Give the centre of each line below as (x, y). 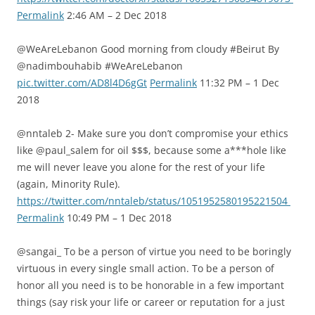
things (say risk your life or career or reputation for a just (151, 302)
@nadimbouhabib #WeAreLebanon (100, 66)
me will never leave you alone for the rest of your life (141, 167)
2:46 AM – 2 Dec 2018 (115, 15)
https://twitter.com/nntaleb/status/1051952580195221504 (154, 201)
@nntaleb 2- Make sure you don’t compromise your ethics (153, 133)
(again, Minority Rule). (69, 184)
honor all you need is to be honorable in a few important (150, 285)
